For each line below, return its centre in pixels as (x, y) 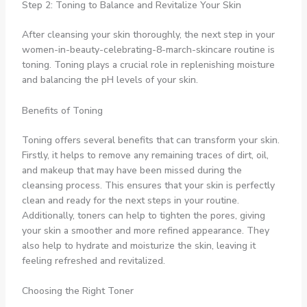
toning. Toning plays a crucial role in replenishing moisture (148, 65)
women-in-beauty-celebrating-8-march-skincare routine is (148, 50)
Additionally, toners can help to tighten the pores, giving (143, 215)
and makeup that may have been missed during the (132, 170)
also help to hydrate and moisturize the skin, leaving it (138, 245)
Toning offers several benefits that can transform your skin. (150, 140)
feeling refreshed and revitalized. (93, 260)
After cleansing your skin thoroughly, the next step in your (148, 35)
